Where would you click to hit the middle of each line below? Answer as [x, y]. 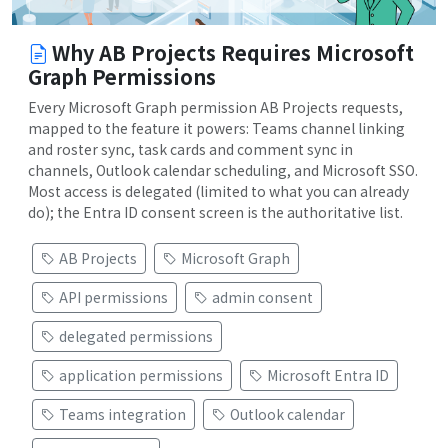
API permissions [113, 297]
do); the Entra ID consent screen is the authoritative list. [215, 212]
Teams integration [122, 414]
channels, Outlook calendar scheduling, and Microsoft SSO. [223, 170]
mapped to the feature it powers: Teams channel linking [216, 128]
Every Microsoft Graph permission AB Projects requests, [215, 107]
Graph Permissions [122, 77]
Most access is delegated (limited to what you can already [218, 191]
